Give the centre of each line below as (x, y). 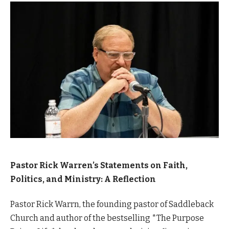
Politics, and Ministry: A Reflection (83, 179)
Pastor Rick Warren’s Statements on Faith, (99, 165)
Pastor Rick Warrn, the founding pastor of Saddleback (112, 204)
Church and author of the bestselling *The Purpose (107, 218)
